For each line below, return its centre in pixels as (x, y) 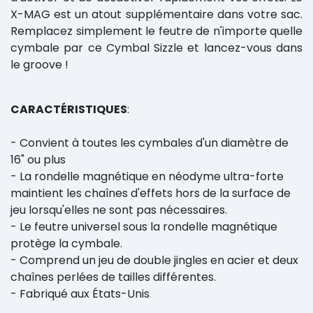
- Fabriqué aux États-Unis (80, 294)
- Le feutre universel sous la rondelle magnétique (144, 227)
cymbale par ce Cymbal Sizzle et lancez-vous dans (156, 48)
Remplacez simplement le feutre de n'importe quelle (156, 31)
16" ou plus (38, 160)
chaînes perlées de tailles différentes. (113, 277)
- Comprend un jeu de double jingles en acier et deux (154, 260)
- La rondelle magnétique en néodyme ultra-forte (147, 176)
